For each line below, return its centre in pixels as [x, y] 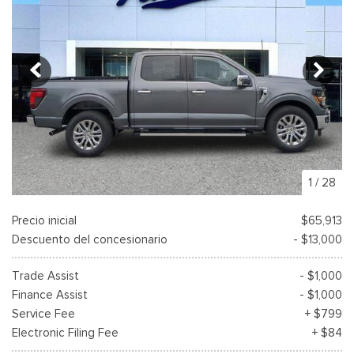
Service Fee [43, 313]
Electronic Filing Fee [65, 332]
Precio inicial [44, 220]
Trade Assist [45, 275]
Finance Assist [50, 294]
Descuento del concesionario [90, 239]
